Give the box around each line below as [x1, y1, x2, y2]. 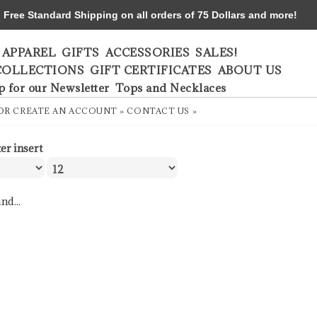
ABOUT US [217, 63, 282, 77]
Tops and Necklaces [115, 81, 226, 95]
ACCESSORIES [105, 45, 190, 59]
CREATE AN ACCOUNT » [13, 105, 125, 116]
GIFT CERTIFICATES [90, 63, 212, 77]
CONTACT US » [127, 105, 197, 116]
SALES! [195, 45, 237, 59]
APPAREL [1, 45, 56, 59]
